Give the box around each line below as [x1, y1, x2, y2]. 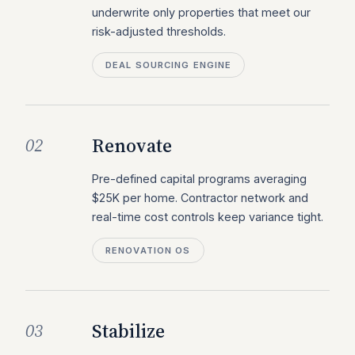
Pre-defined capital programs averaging [92, 172, 307, 185]
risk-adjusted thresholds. [92, 25, 226, 38]
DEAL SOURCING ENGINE [105, 59, 232, 71]
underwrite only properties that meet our [92, 6, 311, 19]
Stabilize [92, 318, 165, 344]
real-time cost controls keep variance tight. [92, 210, 323, 223]
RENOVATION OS [105, 245, 191, 256]
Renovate [92, 132, 172, 158]
